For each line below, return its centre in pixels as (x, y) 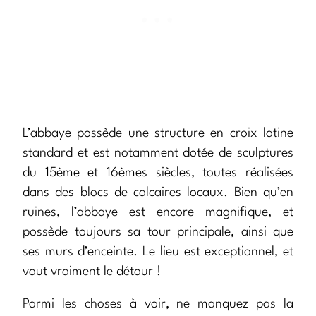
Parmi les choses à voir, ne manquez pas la (158, 304)
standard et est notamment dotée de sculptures (158, 153)
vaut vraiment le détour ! (92, 272)
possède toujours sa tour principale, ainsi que (158, 232)
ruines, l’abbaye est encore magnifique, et (158, 213)
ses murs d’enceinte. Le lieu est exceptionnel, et (158, 252)
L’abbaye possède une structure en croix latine (158, 134)
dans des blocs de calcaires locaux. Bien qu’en (158, 193)
